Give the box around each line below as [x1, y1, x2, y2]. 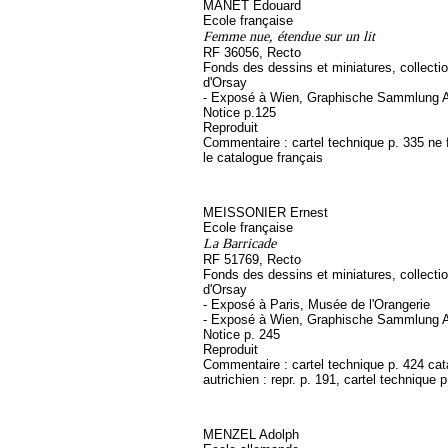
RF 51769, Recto [203, 252, 301, 267]
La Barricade [203, 235, 276, 251]
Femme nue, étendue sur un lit [203, 28, 375, 44]
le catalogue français [203, 150, 323, 165]
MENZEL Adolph [203, 427, 299, 442]
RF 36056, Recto [203, 45, 301, 60]
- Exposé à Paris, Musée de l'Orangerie [203, 297, 430, 312]
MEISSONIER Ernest [203, 205, 328, 220]
